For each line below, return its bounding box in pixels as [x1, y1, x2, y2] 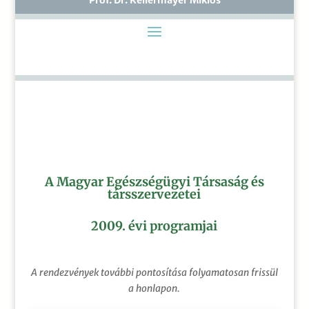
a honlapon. [128, 281, 181, 295]
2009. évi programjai [91, 217, 218, 234]
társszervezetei [108, 186, 201, 202]
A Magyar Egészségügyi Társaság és [44, 173, 264, 190]
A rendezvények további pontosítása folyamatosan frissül [30, 266, 278, 279]
